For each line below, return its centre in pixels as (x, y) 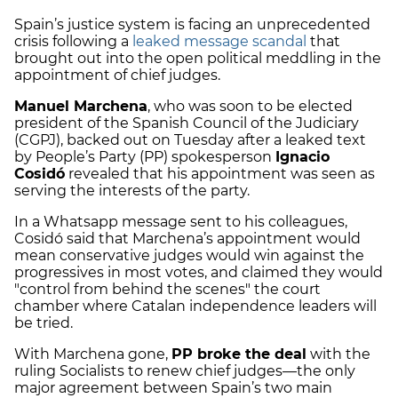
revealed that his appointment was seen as (220, 173)
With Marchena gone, (93, 354)
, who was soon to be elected (250, 106)
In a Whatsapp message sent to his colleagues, (181, 221)
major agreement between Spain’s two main (173, 387)
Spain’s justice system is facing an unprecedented (192, 24)
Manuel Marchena (81, 106)
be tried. (44, 322)
